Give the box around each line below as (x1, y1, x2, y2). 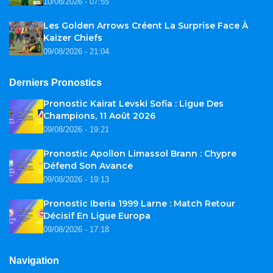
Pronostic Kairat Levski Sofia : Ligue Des (43, 97, 224, 109)
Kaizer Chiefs (43, 32, 102, 43)
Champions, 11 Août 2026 (43, 110, 155, 121)
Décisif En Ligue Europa (43, 210, 151, 221)
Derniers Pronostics (9, 77, 102, 88)
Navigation (9, 255, 59, 266)
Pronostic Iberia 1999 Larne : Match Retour (43, 197, 235, 209)
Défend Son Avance (43, 160, 133, 171)
